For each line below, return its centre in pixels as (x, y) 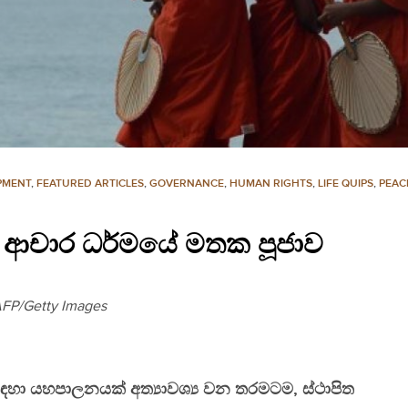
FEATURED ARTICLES (90, 184)
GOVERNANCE (187, 184)
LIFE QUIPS (346, 184)
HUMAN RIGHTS (271, 184)
